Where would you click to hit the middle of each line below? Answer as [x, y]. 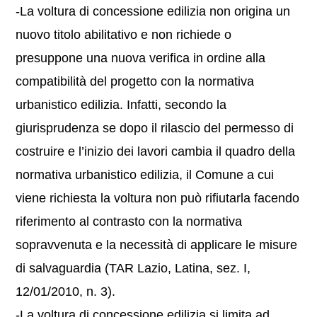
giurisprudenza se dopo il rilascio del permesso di [155, 128]
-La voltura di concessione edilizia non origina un [153, 11]
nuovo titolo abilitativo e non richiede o [124, 35]
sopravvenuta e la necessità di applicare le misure [157, 245]
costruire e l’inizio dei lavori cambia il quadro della [156, 151]
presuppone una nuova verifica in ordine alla [141, 58]
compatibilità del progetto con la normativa [135, 81]
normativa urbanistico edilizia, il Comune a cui [145, 175]
